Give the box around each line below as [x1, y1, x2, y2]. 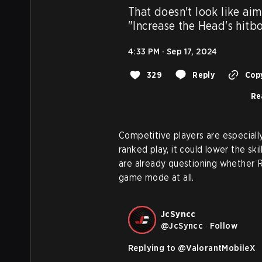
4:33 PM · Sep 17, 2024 [128, 46, 218, 57]
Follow [209, 220, 238, 231]
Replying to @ [128, 242, 187, 253]
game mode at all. [119, 171, 194, 183]
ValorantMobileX [186, 242, 256, 253]
